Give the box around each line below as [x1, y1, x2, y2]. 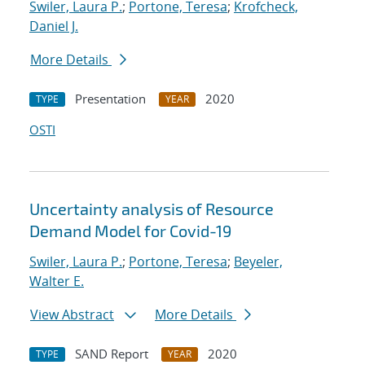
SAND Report [75, 345, 148, 363]
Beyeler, [234, 253, 283, 271]
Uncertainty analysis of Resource [29, 199, 274, 219]
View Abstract [30, 306, 114, 324]
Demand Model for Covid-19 [29, 221, 231, 241]
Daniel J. [29, 17, 78, 36]
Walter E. [29, 272, 84, 291]
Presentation [75, 90, 146, 108]
